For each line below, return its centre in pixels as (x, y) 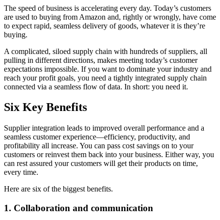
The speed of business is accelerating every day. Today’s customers (108, 8)
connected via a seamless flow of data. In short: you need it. (96, 86)
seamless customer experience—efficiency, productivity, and (97, 137)
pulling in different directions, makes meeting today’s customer (101, 60)
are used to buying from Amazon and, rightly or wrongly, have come (110, 17)
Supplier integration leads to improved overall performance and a (104, 128)
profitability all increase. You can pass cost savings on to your (99, 146)
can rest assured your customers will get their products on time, (101, 164)
